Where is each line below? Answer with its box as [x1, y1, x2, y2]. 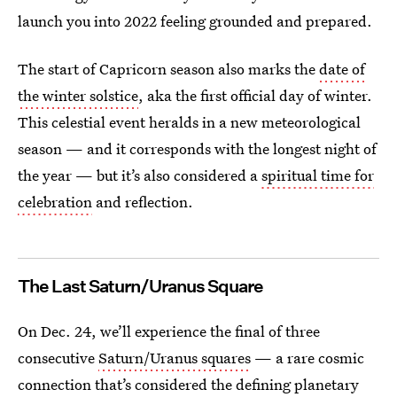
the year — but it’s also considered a [18, 165, 261, 185]
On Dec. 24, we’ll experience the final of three [18, 321, 320, 341]
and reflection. [92, 191, 193, 212]
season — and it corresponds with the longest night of [18, 138, 377, 159]
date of [319, 58, 365, 79]
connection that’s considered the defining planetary [18, 374, 359, 394]
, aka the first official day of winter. [138, 85, 372, 105]
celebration [18, 191, 92, 212]
